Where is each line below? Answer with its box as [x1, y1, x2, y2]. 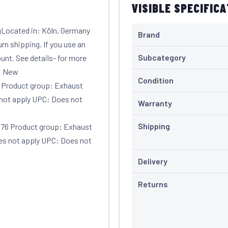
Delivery [137, 156, 167, 166]
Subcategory [137, 52, 186, 62]
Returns [137, 179, 168, 189]
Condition [137, 75, 174, 85]
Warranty [137, 98, 172, 108]
